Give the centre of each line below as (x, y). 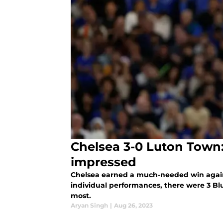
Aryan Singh (89, 206)
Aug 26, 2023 (133, 206)
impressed (104, 162)
